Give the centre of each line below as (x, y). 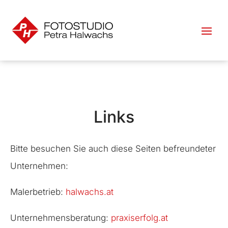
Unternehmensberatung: (61, 218)
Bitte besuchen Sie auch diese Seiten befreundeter (113, 148)
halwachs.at (90, 192)
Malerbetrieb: (38, 192)
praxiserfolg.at (139, 218)
